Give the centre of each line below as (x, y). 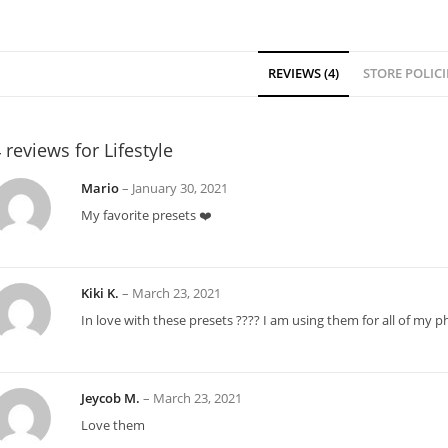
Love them (113, 426)
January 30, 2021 (180, 189)
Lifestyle (138, 150)
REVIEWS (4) (303, 74)
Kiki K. (101, 294)
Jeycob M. (112, 399)
